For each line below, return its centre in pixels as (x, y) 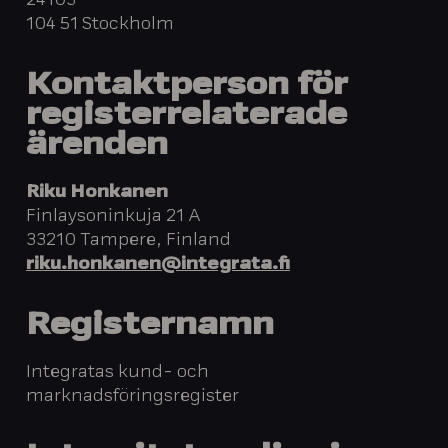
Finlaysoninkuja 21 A (114, 216)
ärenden (97, 147)
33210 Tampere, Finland (129, 240)
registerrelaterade (187, 117)
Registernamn (150, 327)
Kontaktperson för (187, 87)
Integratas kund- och (118, 373)
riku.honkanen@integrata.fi (158, 264)
